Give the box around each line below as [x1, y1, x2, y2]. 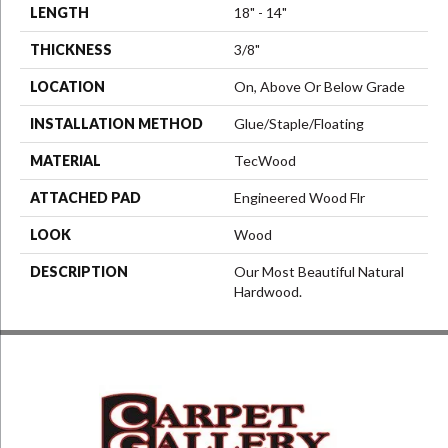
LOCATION [30, 78, 105, 96]
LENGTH [30, 4, 89, 22]
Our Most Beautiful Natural [234, 263, 404, 281]
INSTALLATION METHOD [30, 115, 203, 133]
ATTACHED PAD [30, 189, 141, 207]
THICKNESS [30, 41, 112, 59]
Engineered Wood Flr [234, 189, 365, 207]
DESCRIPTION [30, 263, 128, 281]
